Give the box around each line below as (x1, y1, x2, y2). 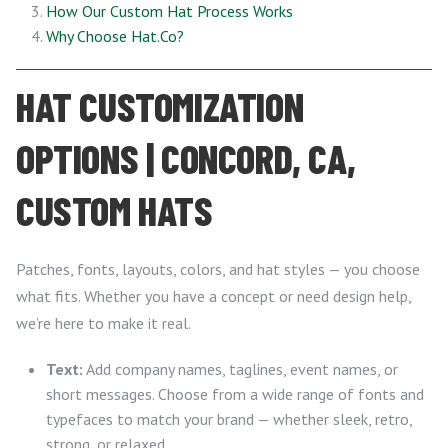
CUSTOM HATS (16, 186, 213, 234)
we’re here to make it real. (16, 313, 191, 333)
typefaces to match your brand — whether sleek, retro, (46, 409, 412, 429)
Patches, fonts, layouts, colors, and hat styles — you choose (16, 259, 420, 279)
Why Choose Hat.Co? (46, 26, 184, 46)
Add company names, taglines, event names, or (83, 359, 398, 379)
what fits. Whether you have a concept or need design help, (16, 286, 411, 306)
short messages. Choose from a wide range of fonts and (46, 384, 424, 404)
